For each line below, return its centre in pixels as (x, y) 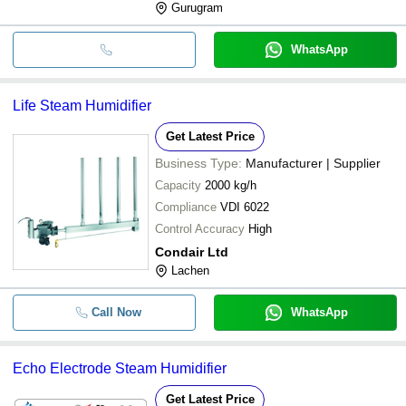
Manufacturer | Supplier (313, 163)
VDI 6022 (245, 207)
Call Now (116, 312)
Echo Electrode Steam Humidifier (120, 368)
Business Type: (198, 163)
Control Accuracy (200, 228)
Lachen (190, 270)
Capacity (178, 185)
